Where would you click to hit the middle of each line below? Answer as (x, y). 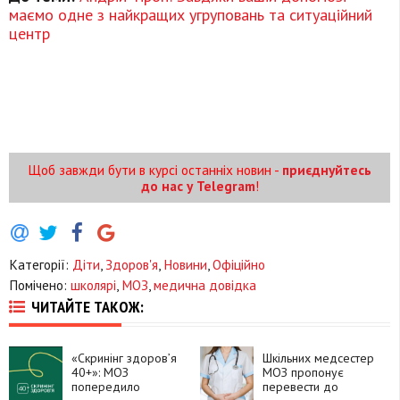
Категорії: (41, 264)
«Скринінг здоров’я (124, 358)
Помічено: (40, 284)
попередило (106, 386)
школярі (93, 284)
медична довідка (205, 284)
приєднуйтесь (327, 170)
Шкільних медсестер (318, 358)
